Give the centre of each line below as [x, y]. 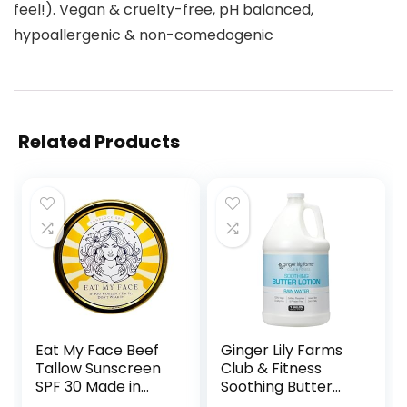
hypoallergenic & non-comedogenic [144, 35]
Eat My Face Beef [98, 350]
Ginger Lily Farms [282, 350]
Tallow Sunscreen [99, 368]
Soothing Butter [277, 386]
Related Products [99, 141]
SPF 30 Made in [89, 386]
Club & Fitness [272, 368]
